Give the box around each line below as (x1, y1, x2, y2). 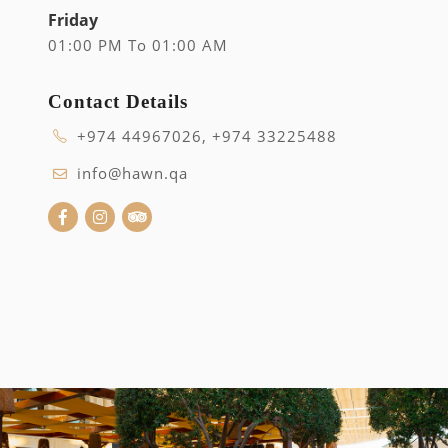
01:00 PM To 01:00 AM (48, 35, 228, 56)
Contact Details (48, 91, 188, 113)
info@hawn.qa (72, 163, 188, 184)
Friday (48, 9, 98, 32)
